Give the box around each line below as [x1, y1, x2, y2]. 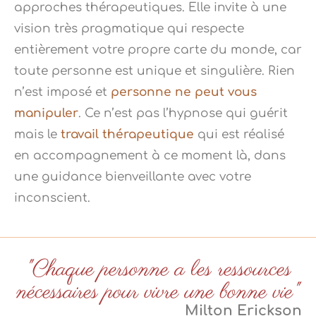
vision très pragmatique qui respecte [14, 22, 244, 36]
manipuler [14, 107, 78, 121]
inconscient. [14, 191, 90, 205]
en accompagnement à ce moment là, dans [14, 149, 286, 163]
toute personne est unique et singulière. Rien [14, 64, 295, 78]
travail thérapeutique [61, 128, 194, 142]
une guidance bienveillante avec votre [14, 170, 251, 184]
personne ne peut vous [111, 85, 257, 99]
